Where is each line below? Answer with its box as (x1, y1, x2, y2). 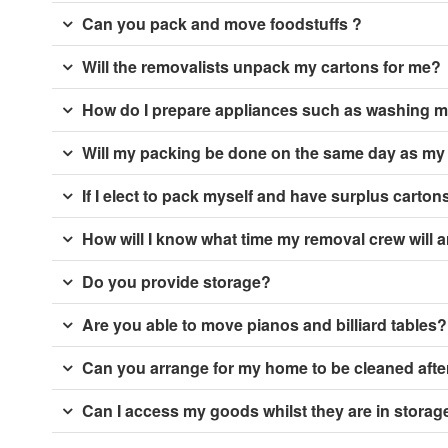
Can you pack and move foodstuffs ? (82, 11, 362, 35)
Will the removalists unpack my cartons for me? (82, 54, 441, 78)
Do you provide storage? (82, 269, 271, 293)
